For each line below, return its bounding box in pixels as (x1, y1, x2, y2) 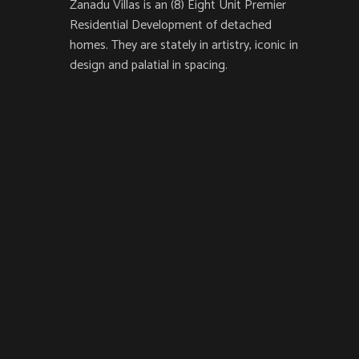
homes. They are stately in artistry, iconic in (70, 34, 298, 57)
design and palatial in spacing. (70, 54, 228, 77)
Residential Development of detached (70, 14, 272, 37)
